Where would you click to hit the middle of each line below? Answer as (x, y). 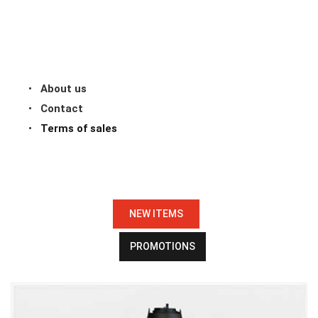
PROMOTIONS (162, 246)
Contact (62, 109)
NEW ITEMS (156, 214)
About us (64, 89)
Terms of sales (79, 128)
